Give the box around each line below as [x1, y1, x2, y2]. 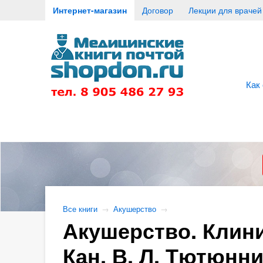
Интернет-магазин [52, 4, 127, 16]
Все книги [62, 204, 97, 214]
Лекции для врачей [188, 4, 262, 16]
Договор [141, 4, 173, 16]
